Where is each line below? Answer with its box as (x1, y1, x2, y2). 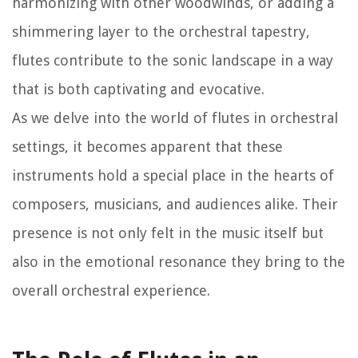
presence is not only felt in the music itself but (12, 224, 324, 241)
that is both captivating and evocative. (12, 80, 265, 97)
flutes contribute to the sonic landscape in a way (12, 51, 333, 69)
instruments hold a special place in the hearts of (12, 166, 334, 184)
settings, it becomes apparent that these (12, 137, 283, 155)
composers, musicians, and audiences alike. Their (12, 195, 338, 213)
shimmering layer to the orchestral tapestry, (12, 22, 310, 40)
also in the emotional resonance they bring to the (12, 253, 345, 270)
